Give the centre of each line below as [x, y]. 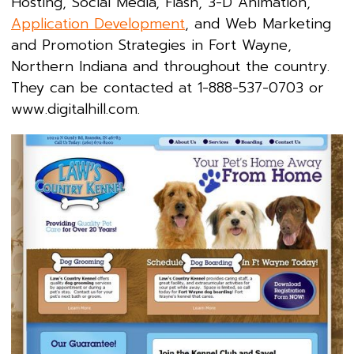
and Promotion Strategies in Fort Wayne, [151, 45]
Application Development [98, 23]
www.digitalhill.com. [75, 109]
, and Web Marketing [258, 23]
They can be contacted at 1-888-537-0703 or [168, 87]
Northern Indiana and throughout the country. [173, 66]
